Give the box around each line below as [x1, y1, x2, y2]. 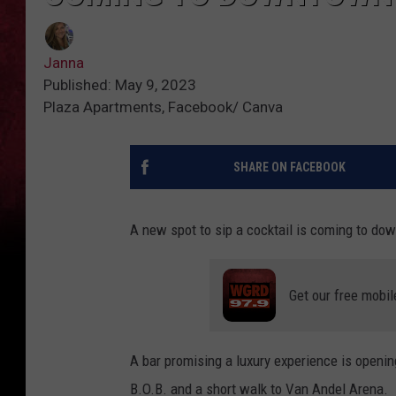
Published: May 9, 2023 [43, 76, 196, 95]
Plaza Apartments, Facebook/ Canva [43, 98, 283, 117]
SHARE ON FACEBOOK [232, 160, 346, 175]
